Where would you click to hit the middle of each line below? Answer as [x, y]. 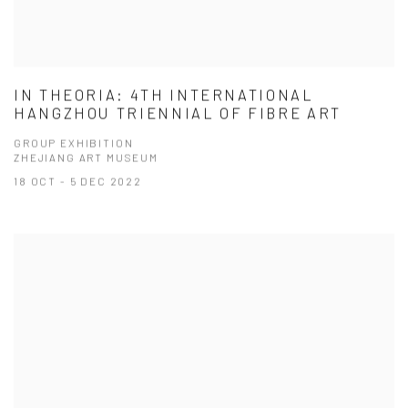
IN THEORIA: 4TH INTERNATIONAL [164, 94]
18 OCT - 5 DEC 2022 [78, 181]
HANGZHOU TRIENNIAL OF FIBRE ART [178, 112]
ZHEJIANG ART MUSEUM [86, 157]
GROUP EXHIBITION [74, 143]
